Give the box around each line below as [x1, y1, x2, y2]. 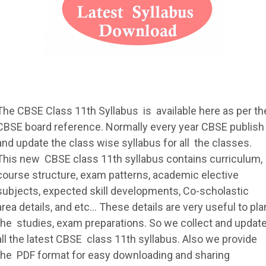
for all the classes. [161, 137, 252, 149]
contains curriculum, [164, 153, 262, 165]
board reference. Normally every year [23, 121, 201, 133]
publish [227, 121, 264, 133]
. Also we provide [178, 233, 257, 245]
